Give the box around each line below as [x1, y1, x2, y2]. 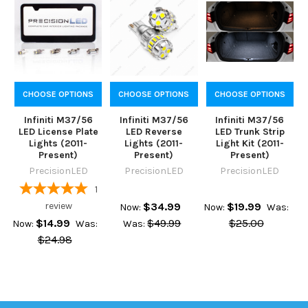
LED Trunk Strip [214, 126, 285, 138]
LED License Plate [18, 126, 98, 138]
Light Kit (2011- [215, 137, 284, 150]
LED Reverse [125, 126, 182, 138]
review [44, 200, 72, 212]
